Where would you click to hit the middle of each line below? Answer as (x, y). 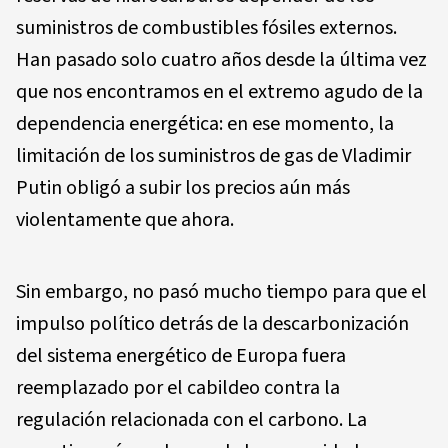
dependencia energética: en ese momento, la (205, 123)
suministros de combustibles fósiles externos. (206, 27)
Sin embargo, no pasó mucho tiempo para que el (221, 291)
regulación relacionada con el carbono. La (191, 419)
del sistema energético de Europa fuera (181, 355)
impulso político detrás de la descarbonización (212, 323)
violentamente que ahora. (125, 219)
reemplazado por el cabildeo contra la (178, 387)
